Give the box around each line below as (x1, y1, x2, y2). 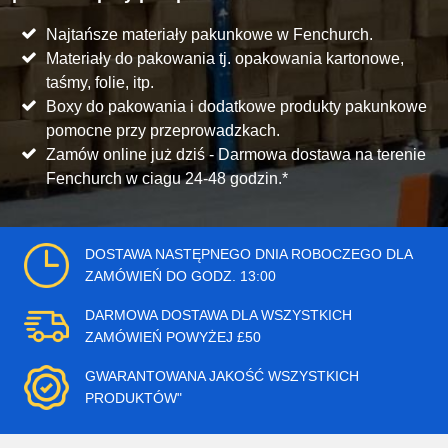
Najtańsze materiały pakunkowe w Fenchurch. (46, 25, 374, 43)
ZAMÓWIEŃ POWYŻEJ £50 (85, 329, 261, 346)
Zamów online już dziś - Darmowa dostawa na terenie (46, 145, 427, 163)
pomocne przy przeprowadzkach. (46, 121, 281, 139)
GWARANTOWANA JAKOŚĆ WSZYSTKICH (85, 368, 359, 385)
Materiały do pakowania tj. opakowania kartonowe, (46, 49, 405, 67)
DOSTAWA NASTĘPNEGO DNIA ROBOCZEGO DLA (85, 246, 412, 263)
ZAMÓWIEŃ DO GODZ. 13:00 (85, 268, 276, 285)
